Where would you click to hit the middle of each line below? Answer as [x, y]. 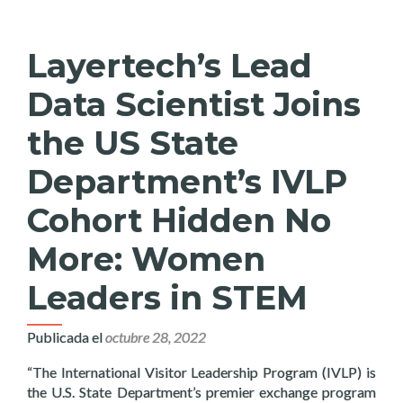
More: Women [146, 259]
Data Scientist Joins [194, 104]
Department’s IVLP [187, 182]
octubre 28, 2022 [156, 337]
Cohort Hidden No [179, 220]
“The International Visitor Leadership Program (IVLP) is [201, 372]
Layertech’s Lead [170, 66]
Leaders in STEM [167, 298]
